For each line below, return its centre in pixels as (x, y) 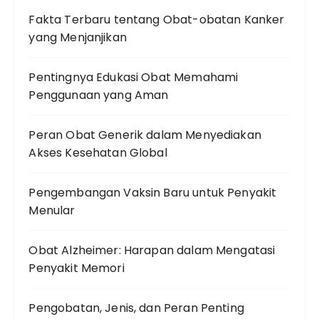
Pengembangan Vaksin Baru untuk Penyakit (153, 193)
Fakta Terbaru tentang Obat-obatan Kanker (157, 20)
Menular (52, 210)
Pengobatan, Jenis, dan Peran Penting (136, 308)
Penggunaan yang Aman (99, 95)
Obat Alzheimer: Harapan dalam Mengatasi (152, 250)
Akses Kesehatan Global (98, 153)
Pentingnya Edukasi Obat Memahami (134, 77)
